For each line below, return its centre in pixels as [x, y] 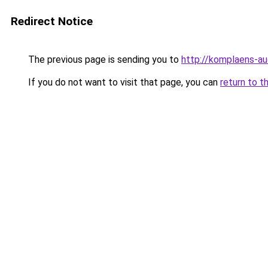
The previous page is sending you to [103, 60]
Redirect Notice [52, 21]
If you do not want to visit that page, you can [123, 82]
